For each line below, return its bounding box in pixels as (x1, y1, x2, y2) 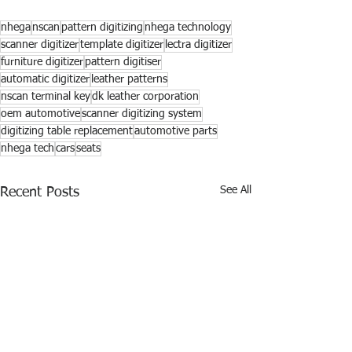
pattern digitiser (85, 57, 161, 68)
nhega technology (145, 22, 231, 34)
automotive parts (134, 126, 217, 137)
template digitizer (80, 39, 163, 51)
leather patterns (91, 74, 167, 86)
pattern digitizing (61, 22, 143, 34)
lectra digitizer (165, 39, 232, 51)
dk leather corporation (92, 91, 199, 103)
